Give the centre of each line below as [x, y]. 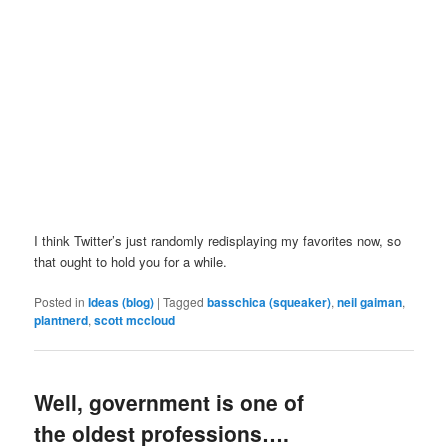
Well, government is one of [169, 402]
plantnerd [61, 320]
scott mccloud [135, 320]
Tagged [184, 302]
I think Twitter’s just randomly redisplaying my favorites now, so [218, 240]
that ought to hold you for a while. [131, 261]
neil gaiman [370, 302]
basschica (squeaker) [269, 302]
